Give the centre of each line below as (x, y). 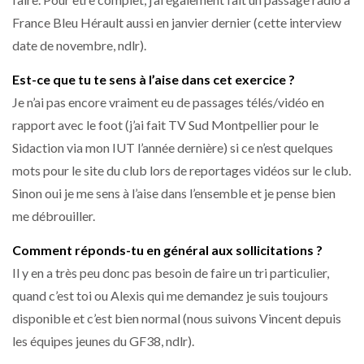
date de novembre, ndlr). (79, 45)
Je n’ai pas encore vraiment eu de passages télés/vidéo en (168, 102)
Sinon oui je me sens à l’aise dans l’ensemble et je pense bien (174, 193)
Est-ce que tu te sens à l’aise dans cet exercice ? (154, 79)
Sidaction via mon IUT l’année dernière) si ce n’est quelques (173, 147)
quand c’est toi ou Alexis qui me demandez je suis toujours (170, 296)
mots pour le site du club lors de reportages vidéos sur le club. (182, 170)
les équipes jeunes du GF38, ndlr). (103, 341)
